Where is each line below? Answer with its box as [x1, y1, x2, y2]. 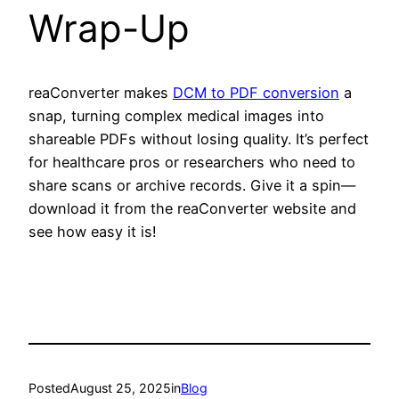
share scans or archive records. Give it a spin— [28, 176, 355, 195]
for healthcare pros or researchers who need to [28, 153, 355, 172]
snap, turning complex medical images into [28, 107, 324, 126]
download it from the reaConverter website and [28, 199, 356, 218]
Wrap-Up [28, 4, 200, 51]
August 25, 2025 [70, 379, 171, 395]
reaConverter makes [28, 84, 173, 102]
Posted [28, 379, 70, 395]
